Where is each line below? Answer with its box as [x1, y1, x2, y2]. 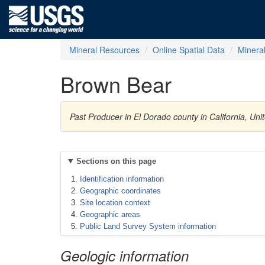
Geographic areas [80, 210, 140, 219]
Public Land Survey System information [80, 222, 216, 231]
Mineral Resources [69, 44, 140, 56]
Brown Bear [60, 69, 172, 99]
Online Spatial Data [153, 44, 225, 56]
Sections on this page [76, 157, 156, 166]
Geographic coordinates [80, 186, 161, 195]
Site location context [80, 198, 150, 207]
